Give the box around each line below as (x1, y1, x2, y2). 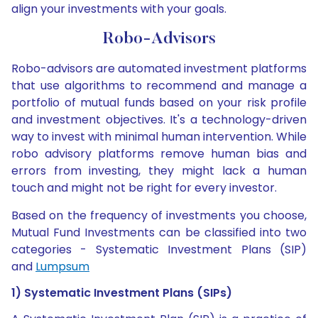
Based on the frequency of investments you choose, (11, 207, 307, 224)
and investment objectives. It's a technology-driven (11, 111, 307, 128)
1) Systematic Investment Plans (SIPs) (11, 285, 232, 302)
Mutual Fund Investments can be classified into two (11, 224, 307, 241)
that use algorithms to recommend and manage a (11, 77, 307, 94)
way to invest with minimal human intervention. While (11, 128, 307, 146)
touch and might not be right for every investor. (11, 180, 277, 197)
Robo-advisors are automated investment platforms (11, 60, 307, 77)
